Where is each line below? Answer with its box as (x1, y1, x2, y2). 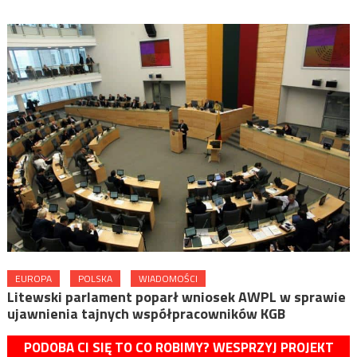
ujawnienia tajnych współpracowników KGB (6, 303, 285, 325)
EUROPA (14, 271, 52, 287)
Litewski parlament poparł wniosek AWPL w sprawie (6, 286, 346, 308)
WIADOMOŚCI (138, 271, 198, 287)
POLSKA (77, 271, 112, 287)
